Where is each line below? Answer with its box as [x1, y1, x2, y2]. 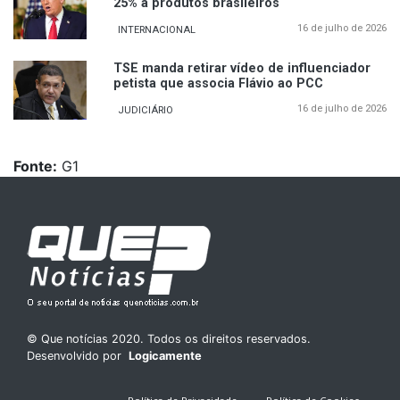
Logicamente [129, 348, 202, 362]
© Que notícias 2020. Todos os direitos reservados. [27, 331, 311, 346]
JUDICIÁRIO [118, 104, 173, 116]
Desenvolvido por [27, 348, 125, 362]
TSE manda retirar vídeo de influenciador [113, 60, 371, 76]
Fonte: [13, 156, 57, 175]
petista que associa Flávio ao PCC [113, 75, 323, 91]
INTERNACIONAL [118, 23, 196, 36]
